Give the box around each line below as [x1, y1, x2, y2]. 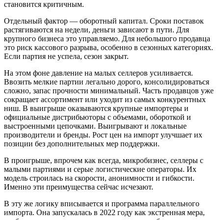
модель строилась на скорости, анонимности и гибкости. [4, 174, 194, 183]
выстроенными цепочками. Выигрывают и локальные [4, 122, 187, 131]
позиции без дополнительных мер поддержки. [4, 139, 160, 148]
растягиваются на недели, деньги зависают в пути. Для [4, 26, 189, 34]
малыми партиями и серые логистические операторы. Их [4, 165, 196, 174]
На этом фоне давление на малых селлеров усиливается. [4, 69, 193, 78]
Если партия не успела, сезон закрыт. [4, 52, 129, 61]
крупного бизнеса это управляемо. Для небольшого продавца [4, 34, 210, 43]
